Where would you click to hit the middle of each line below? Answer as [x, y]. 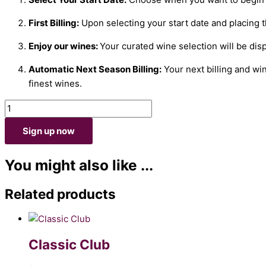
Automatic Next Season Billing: [95, 69]
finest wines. [55, 84]
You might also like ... [79, 165]
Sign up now [49, 131]
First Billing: [54, 23]
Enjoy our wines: [64, 46]
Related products [60, 194]
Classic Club [69, 244]
